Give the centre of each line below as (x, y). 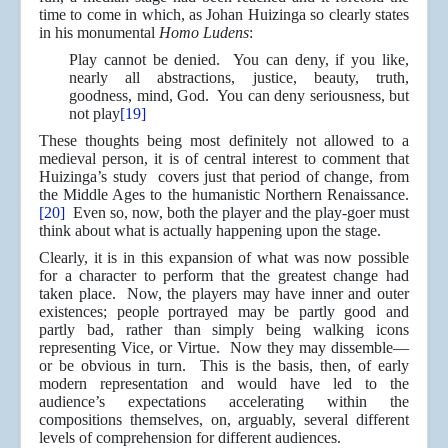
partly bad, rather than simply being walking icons (224, 330)
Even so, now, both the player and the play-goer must (237, 213)
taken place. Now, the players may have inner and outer (224, 294)
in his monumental (99, 33)
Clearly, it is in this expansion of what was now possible (224, 258)
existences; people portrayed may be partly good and (224, 312)
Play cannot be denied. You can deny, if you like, (239, 60)
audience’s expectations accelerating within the (224, 402)
